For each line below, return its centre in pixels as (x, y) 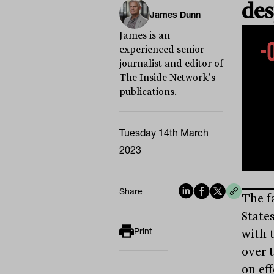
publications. (148, 92)
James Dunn (175, 14)
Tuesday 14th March (164, 133)
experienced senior (161, 50)
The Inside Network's (167, 78)
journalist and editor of (171, 64)
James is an (144, 35)
